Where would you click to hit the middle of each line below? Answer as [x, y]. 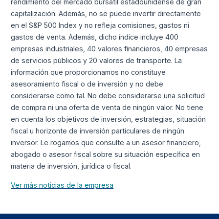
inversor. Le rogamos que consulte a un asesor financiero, [106, 143]
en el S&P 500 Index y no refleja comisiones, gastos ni [100, 25]
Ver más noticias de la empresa [62, 185]
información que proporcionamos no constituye [88, 72]
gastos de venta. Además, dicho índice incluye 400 [95, 37]
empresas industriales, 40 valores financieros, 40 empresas [109, 49]
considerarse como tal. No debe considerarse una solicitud [108, 96]
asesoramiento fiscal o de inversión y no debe [87, 84]
